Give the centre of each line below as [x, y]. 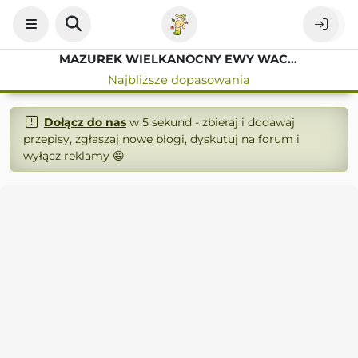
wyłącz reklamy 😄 [74, 156]
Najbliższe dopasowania [179, 80]
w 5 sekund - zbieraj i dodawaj [210, 122]
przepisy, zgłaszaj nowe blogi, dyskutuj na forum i [161, 139]
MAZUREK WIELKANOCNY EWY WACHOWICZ [292, 59]
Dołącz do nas [85, 122]
